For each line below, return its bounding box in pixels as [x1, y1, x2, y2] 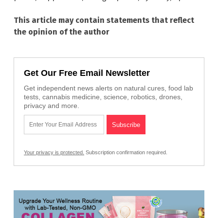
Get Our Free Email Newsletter [24, 68, 150, 78]
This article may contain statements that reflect [14, 15, 194, 25]
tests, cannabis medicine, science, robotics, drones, [24, 92, 182, 101]
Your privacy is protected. [24, 149, 84, 155]
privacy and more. [24, 101, 79, 109]
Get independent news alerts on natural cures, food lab [24, 84, 193, 92]
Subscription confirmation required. [84, 149, 167, 155]
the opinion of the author [14, 27, 109, 36]
